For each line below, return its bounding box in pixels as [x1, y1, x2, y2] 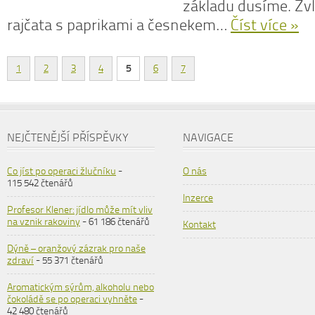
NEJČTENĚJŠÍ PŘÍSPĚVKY [7, 131, 129, 144]
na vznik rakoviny [7, 216, 80, 228]
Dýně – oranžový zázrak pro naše [7, 243, 146, 255]
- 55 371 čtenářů [34, 255, 103, 266]
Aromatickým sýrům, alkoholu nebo [7, 281, 154, 293]
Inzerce [183, 192, 213, 204]
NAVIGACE [183, 131, 233, 144]
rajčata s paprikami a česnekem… [7, 15, 231, 34]
